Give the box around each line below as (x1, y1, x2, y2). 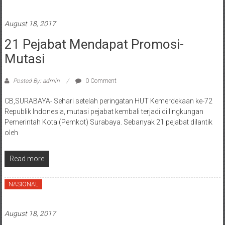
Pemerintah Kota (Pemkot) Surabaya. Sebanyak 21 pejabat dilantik (4, 118, 212, 127)
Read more (9, 155, 44, 163)
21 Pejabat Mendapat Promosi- (4, 37, 184, 52)
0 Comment (83, 77, 117, 85)
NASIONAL (8, 181, 38, 188)
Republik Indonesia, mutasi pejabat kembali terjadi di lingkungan (4, 107, 203, 116)
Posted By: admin (11, 77, 61, 85)
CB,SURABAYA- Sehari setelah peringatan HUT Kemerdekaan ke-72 (4, 97, 212, 105)
